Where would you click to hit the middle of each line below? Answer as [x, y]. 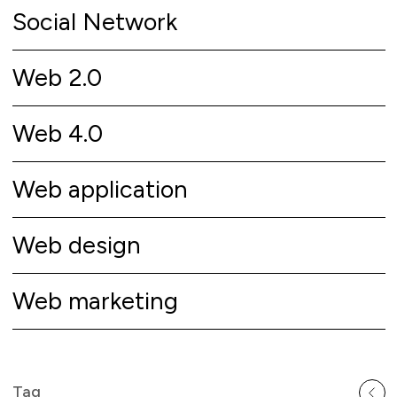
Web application [100, 190]
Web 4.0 [57, 134]
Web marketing [95, 301]
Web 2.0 [57, 78]
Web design [76, 245]
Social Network [94, 22]
